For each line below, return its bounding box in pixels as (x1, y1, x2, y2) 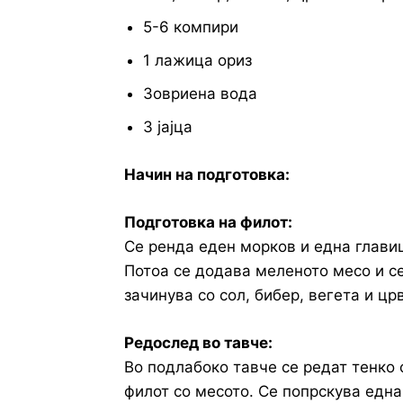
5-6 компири (143, 18, 238, 37)
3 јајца (143, 118, 193, 137)
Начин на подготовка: (124, 166, 290, 184)
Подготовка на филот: (124, 213, 292, 232)
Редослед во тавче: (124, 334, 273, 353)
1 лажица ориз (143, 51, 252, 70)
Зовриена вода (143, 85, 257, 103)
